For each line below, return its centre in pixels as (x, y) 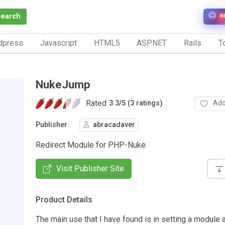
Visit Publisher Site (90, 168)
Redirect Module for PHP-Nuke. (91, 145)
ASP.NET (152, 43)
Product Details (64, 199)
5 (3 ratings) (142, 103)
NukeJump (63, 84)
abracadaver (114, 125)
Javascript (58, 43)
